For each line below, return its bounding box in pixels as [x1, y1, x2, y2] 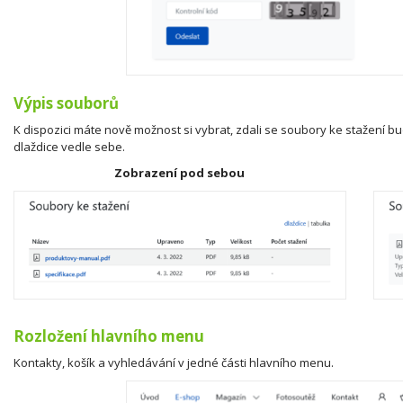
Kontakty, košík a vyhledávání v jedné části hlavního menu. [13, 354, 334, 371]
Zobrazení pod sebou [114, 164, 246, 181]
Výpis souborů [13, 92, 119, 113]
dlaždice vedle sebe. [13, 138, 125, 155]
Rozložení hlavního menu [13, 325, 204, 346]
